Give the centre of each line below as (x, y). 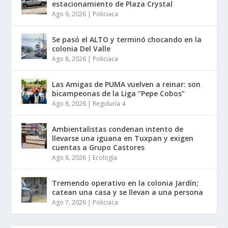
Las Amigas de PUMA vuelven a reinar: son (126, 84)
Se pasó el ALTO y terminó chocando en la (127, 39)
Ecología (105, 157)
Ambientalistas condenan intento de (118, 129)
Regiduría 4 (109, 103)
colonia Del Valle (81, 48)
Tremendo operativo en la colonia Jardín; (125, 183)
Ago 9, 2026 (69, 14)
